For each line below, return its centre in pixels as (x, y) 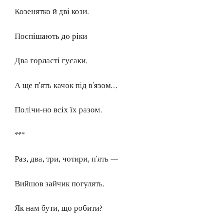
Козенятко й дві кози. (52, 12)
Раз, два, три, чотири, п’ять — (66, 159)
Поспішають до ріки (51, 36)
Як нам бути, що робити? (58, 209)
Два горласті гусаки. (51, 61)
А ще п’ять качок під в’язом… (66, 85)
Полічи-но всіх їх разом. (58, 110)
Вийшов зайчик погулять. (60, 184)
